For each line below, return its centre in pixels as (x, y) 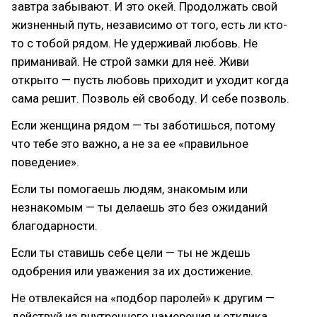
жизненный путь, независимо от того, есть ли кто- (149, 25)
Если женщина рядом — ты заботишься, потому (143, 125)
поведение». (45, 162)
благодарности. (54, 226)
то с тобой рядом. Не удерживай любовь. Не (134, 43)
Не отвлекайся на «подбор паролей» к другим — (143, 298)
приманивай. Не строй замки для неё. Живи (130, 62)
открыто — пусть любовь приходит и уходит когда (150, 80)
